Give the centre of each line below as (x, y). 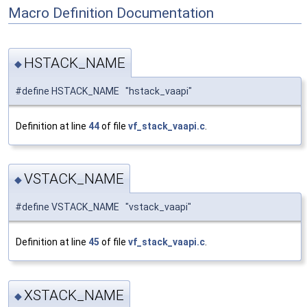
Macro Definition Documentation (111, 13)
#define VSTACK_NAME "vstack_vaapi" (103, 207)
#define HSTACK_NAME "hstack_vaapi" (103, 91)
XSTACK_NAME (74, 295)
